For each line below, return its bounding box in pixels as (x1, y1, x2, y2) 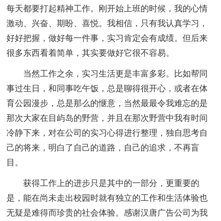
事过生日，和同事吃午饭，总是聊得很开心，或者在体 (6, 83, 208, 93)
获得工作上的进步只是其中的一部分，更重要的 (6, 178, 200, 188)
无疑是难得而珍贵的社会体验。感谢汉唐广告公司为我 (6, 208, 208, 218)
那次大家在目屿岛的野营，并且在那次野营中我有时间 (6, 113, 208, 123)
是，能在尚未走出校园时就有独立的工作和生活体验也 (6, 193, 208, 203)
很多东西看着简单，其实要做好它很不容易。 (6, 48, 175, 58)
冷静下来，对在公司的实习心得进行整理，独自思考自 (6, 128, 208, 138)
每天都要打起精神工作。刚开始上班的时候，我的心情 (6, 3, 208, 13)
